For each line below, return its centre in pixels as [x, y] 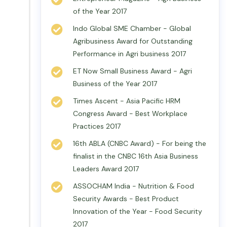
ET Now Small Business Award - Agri [133, 71]
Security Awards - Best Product [126, 199]
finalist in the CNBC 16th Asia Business [136, 156]
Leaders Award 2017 [106, 169]
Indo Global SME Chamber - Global [132, 28]
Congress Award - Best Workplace [130, 113]
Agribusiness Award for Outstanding [133, 41]
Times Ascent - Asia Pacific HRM [127, 101]
